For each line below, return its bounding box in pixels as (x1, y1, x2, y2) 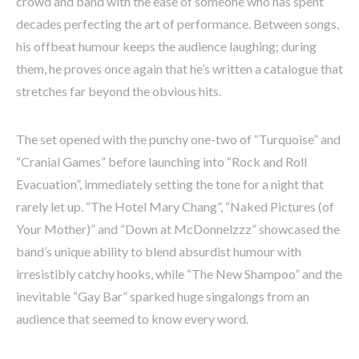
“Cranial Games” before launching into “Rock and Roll (16, 154, 307, 170)
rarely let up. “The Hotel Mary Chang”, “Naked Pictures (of (16, 199, 334, 215)
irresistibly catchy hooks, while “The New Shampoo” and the (16, 266, 342, 282)
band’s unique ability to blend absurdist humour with (16, 244, 301, 260)
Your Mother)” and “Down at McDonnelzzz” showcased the (16, 221, 340, 237)
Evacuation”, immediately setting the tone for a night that (16, 176, 324, 192)
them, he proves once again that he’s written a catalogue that (16, 61, 343, 77)
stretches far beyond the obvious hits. (16, 83, 221, 99)
